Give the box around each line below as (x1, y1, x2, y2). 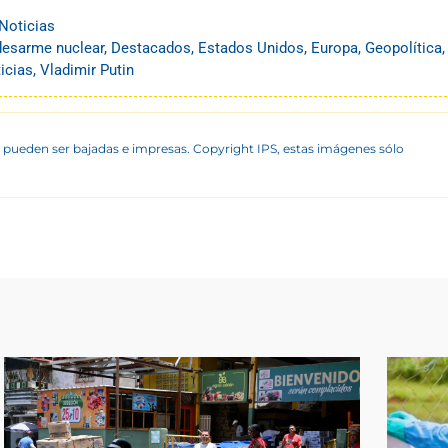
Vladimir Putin (40, 61, 134, 80)
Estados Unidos (198, 39, 304, 58)
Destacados (111, 39, 191, 58)
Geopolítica (365, 39, 442, 58)
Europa (311, 39, 358, 58)
